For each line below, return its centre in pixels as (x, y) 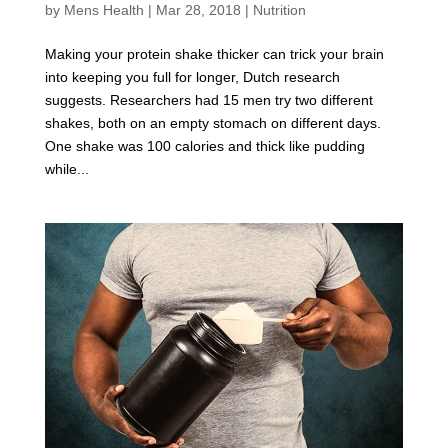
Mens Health (103, 10)
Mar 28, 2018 (198, 10)
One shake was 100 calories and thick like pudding (204, 146)
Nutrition (279, 10)
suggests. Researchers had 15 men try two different (208, 100)
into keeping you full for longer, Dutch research (192, 77)
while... (66, 169)
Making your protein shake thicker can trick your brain (214, 54)
